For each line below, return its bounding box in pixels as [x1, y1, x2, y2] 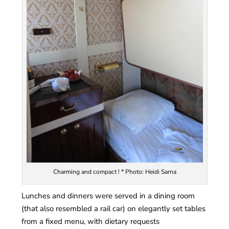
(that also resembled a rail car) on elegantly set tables [21, 203, 206, 214]
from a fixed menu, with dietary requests [21, 216, 160, 226]
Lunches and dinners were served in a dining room [21, 190, 195, 201]
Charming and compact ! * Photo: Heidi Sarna [53, 168, 176, 176]
